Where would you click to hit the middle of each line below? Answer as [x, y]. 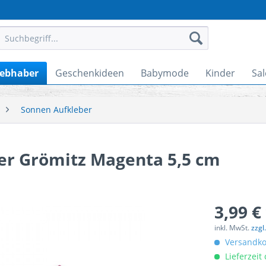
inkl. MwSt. [232, 228]
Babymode [165, 73]
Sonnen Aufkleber [56, 110]
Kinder [220, 73]
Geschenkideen [90, 73]
